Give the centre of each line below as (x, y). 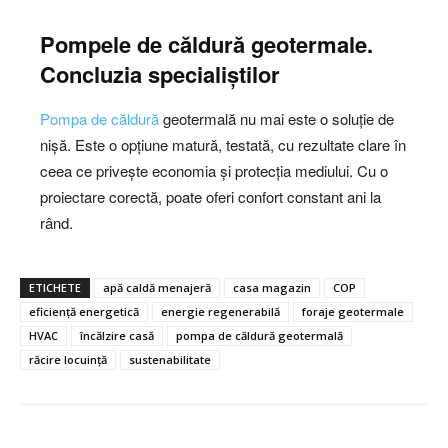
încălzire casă (117, 335)
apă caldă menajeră (157, 287)
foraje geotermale (353, 311)
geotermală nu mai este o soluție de (276, 118)
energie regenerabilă (220, 311)
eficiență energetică (84, 311)
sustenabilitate (170, 359)
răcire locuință (68, 359)
